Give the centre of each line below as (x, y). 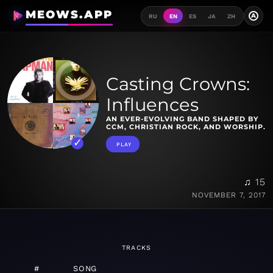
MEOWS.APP (69, 15)
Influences (152, 105)
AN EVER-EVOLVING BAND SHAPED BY (182, 119)
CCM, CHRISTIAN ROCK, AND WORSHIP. (186, 127)
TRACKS (136, 248)
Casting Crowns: (178, 84)
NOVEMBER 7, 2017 (229, 195)
